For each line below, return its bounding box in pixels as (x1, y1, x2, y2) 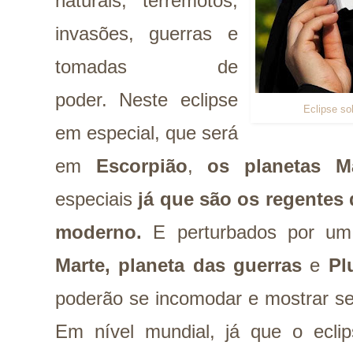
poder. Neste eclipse (55, 89, 238, 110)
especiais (55, 188, 139, 210)
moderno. (55, 221, 142, 243)
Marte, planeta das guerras (55, 255, 303, 276)
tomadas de (55, 56, 238, 77)
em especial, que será (55, 122, 238, 143)
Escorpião (95, 155, 188, 176)
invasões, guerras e (55, 23, 238, 44)
